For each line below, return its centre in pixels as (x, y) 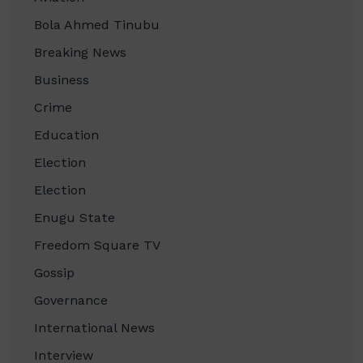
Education (66, 135)
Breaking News (80, 53)
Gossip (54, 273)
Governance (71, 301)
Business (62, 80)
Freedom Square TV (97, 246)
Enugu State (75, 218)
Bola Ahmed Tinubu (97, 25)
